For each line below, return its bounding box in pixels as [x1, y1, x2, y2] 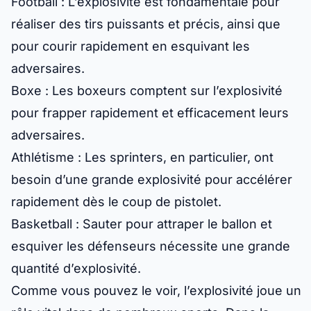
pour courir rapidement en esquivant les [11, 39, 250, 54]
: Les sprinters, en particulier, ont [74, 150, 274, 165]
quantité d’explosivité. [11, 261, 141, 276]
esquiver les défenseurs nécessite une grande [11, 239, 290, 254]
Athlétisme [11, 150, 74, 165]
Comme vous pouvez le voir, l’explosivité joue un [11, 283, 301, 299]
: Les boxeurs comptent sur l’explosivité [42, 83, 283, 99]
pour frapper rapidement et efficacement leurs [11, 106, 289, 121]
